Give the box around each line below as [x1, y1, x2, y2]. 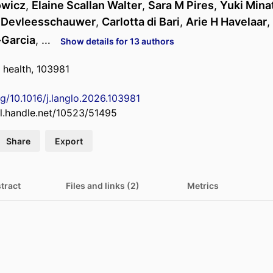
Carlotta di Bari [102, 15, 180, 29]
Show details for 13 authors [60, 35, 174, 46]
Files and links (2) [66, 180, 140, 191]
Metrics [187, 180, 219, 191]
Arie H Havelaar [186, 15, 267, 29]
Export [55, 135, 83, 146]
